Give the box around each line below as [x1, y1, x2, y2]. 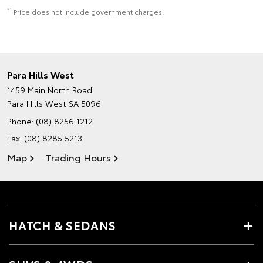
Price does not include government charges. [14, 6, 164, 16]
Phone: [7, 115, 36, 127]
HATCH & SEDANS [9, 217, 117, 233]
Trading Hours [46, 150, 111, 164]
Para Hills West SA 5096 [7, 97, 101, 109]
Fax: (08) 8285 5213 [7, 132, 82, 144]
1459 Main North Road [7, 84, 92, 96]
